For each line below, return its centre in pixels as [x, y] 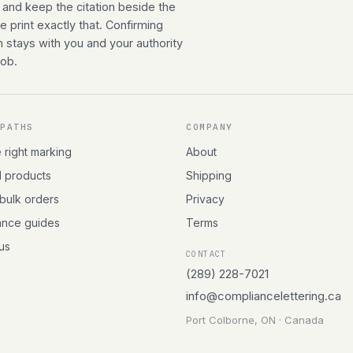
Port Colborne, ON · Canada [255, 320]
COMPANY [210, 127]
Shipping [209, 175]
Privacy [205, 199]
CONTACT [206, 254]
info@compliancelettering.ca [264, 296]
